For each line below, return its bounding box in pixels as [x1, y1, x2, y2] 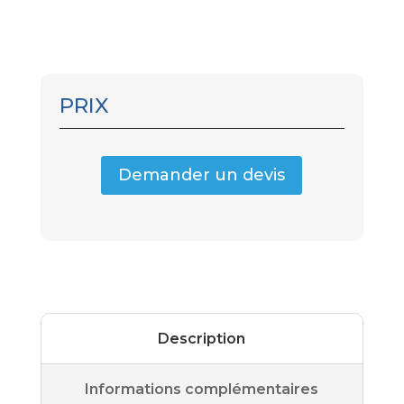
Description [158, 329, 246, 347]
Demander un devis [118, 165, 286, 186]
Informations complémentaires [85, 380, 319, 398]
